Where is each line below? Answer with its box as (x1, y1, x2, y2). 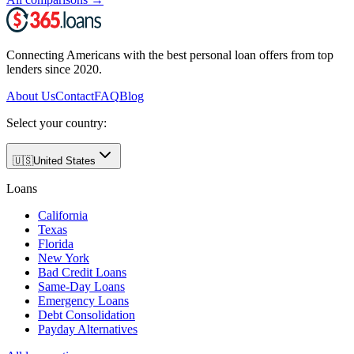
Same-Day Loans (38, 279, 125, 293)
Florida (38, 236, 73, 250)
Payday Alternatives (38, 322, 137, 336)
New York (38, 250, 89, 265)
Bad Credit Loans (38, 265, 126, 279)
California (38, 208, 88, 222)
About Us (6, 88, 55, 103)
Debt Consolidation (38, 307, 135, 322)
